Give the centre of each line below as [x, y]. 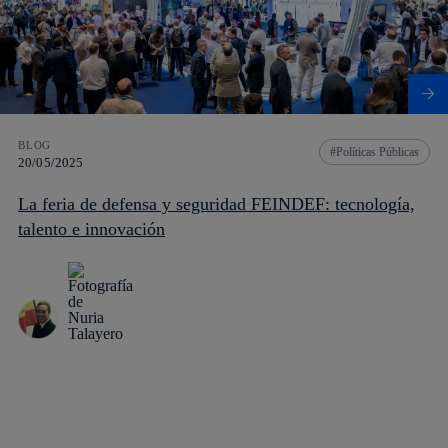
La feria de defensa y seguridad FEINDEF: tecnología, [216, 204]
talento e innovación [91, 229]
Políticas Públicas [377, 152]
